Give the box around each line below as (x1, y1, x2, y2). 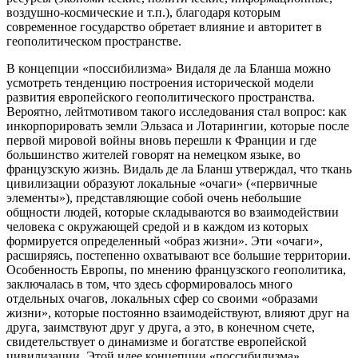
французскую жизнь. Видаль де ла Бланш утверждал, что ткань (6, 162, 352, 177)
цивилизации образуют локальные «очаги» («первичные (6, 177, 317, 191)
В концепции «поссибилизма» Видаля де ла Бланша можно (6, 62, 331, 76)
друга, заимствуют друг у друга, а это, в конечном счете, (6, 320, 315, 335)
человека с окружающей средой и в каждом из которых (6, 220, 308, 234)
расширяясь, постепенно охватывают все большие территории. (6, 249, 351, 263)
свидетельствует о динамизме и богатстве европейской (6, 335, 307, 349)
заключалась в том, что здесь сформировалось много (6, 277, 292, 292)
